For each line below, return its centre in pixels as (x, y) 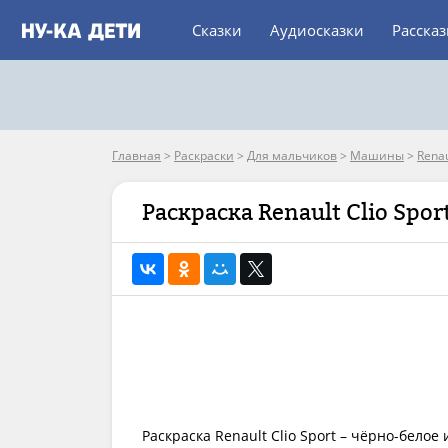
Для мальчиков (292, 155)
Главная (136, 155)
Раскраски (204, 155)
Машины (377, 155)
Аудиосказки (317, 30)
